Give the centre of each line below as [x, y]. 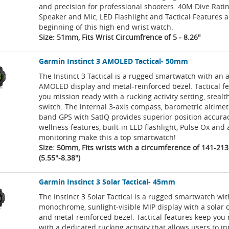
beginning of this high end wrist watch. [106, 27]
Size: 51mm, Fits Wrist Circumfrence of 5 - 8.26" [120, 37]
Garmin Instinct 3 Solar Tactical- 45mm [107, 182]
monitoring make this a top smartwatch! [108, 138]
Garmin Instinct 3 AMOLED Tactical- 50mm [114, 61]
